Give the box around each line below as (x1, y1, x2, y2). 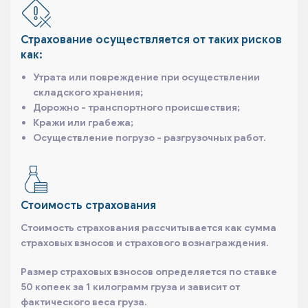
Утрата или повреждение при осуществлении (32, 70, 260, 83)
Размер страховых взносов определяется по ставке (21, 265, 277, 278)
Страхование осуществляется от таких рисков (21, 32, 282, 47)
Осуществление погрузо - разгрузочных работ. (32, 131, 266, 144)
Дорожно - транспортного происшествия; (32, 100, 240, 113)
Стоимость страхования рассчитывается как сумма (21, 221, 276, 234)
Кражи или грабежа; (32, 115, 133, 129)
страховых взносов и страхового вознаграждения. (21, 236, 269, 249)
